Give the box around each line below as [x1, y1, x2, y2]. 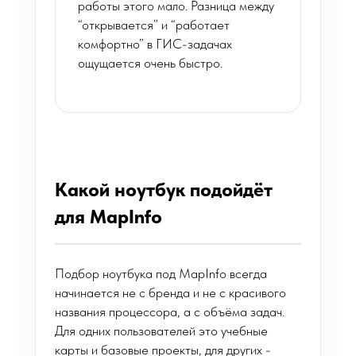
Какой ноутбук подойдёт [55, 178, 273, 201]
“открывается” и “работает [78, 17, 230, 33]
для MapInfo [55, 205, 162, 228]
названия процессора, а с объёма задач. [55, 304, 284, 319]
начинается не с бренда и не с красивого [55, 284, 286, 300]
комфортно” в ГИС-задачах [78, 36, 232, 52]
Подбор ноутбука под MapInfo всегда [55, 265, 267, 281]
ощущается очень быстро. [78, 55, 222, 71]
